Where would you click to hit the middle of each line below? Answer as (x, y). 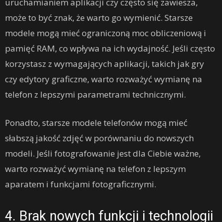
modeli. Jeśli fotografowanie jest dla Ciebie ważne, (103, 154)
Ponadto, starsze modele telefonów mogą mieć (96, 123)
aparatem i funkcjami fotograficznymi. (81, 184)
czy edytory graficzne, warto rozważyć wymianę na (104, 79)
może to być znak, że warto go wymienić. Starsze (99, 18)
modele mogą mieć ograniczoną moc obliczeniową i (106, 33)
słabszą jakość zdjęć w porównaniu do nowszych (99, 138)
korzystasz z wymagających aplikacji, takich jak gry (105, 64)
